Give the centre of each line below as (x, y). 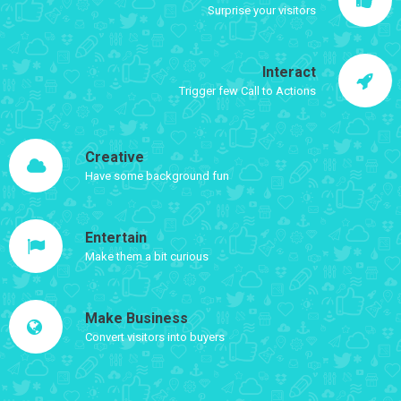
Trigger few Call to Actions (247, 91)
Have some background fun (158, 176)
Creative (115, 158)
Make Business (137, 319)
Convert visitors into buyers (155, 337)
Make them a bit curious (147, 257)
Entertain (116, 238)
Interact (289, 73)
